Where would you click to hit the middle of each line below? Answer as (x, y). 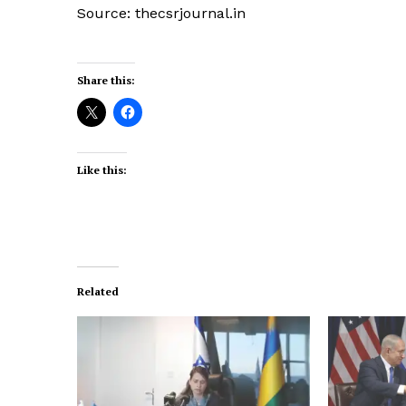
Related (98, 291)
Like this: (102, 169)
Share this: (106, 80)
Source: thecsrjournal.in (161, 13)
